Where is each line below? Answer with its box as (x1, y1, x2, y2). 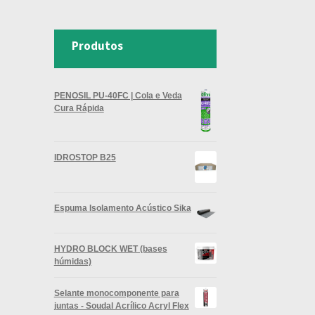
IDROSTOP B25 (53, 152, 116, 162)
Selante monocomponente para (53, 288, 179, 297)
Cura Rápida (53, 103, 104, 112)
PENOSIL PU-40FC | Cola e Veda (53, 90, 182, 100)
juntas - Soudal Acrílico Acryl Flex (53, 300, 189, 310)
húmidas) (53, 256, 91, 266)
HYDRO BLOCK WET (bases (53, 243, 167, 253)
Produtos (71, 38, 123, 54)
